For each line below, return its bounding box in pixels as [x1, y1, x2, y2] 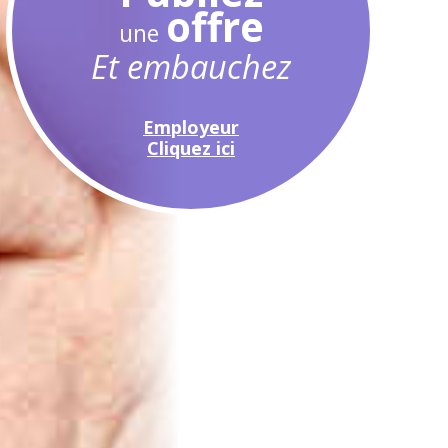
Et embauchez [91, 43, 291, 88]
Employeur [143, 114, 239, 139]
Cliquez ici [147, 135, 235, 160]
